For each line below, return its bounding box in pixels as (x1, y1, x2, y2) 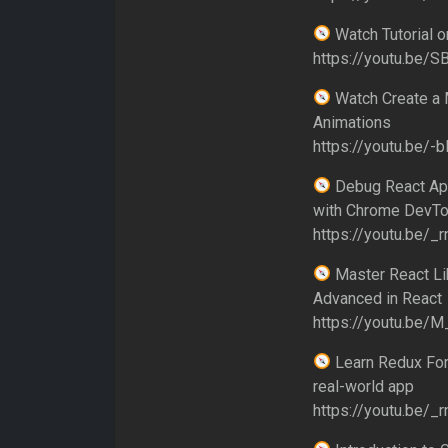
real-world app (312, 376, 414, 396)
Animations (312, 112, 391, 132)
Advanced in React (312, 288, 442, 308)
